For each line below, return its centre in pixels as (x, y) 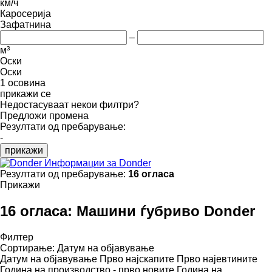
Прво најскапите (137, 259)
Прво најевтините (217, 259)
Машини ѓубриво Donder (166, 211)
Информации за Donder (98, 163)
